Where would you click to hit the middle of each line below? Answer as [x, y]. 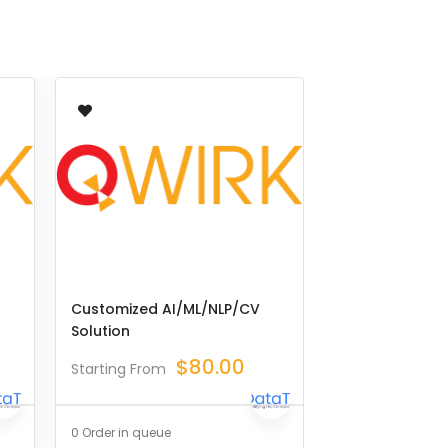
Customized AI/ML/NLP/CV [165, 309]
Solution [100, 331]
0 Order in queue [121, 432]
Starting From [118, 369]
